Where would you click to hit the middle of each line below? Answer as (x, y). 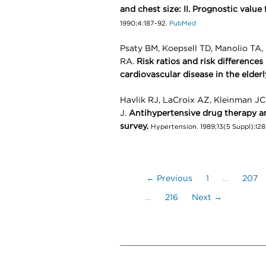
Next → (207, 198)
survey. (134, 126)
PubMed (182, 23)
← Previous (169, 179)
